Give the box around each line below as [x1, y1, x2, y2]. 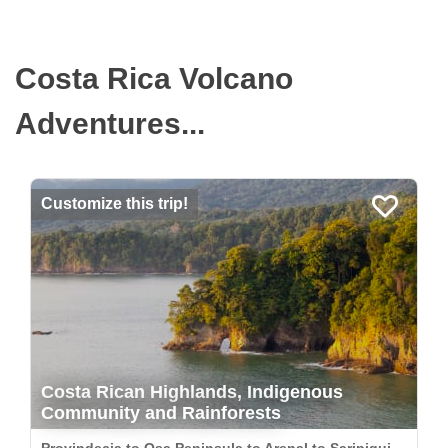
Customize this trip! [41, 195, 188, 212]
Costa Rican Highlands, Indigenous [41, 382, 343, 402]
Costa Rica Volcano [15, 62, 293, 95]
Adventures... [15, 107, 205, 140]
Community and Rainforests [41, 403, 281, 423]
